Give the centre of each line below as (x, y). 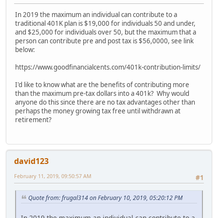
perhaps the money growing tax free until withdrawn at (98, 111)
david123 (31, 161)
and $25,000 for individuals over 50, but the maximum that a (106, 32)
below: (25, 50)
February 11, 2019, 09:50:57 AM (53, 176)
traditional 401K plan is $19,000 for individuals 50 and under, (105, 24)
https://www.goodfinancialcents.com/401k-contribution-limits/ (108, 67)
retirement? (33, 120)
